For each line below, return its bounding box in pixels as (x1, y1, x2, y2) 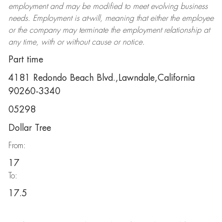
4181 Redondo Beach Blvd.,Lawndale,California (8, 73, 195, 82)
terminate (78, 26, 108, 34)
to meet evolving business (121, 2, 208, 10)
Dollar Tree (8, 123, 51, 132)
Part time (8, 55, 43, 64)
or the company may (8, 26, 79, 34)
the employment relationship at (108, 26, 210, 34)
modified (92, 2, 122, 10)
